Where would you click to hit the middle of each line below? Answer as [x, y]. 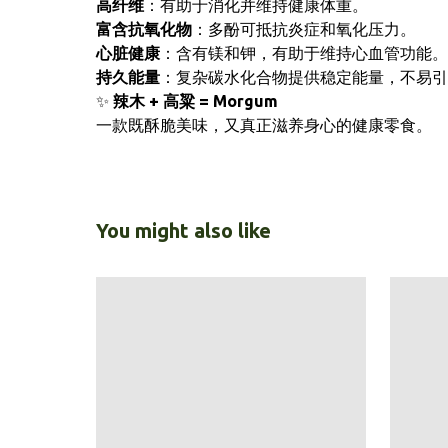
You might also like [183, 230]
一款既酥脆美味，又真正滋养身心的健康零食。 [264, 125]
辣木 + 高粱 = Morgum [195, 101]
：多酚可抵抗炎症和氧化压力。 [304, 29]
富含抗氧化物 [144, 29]
